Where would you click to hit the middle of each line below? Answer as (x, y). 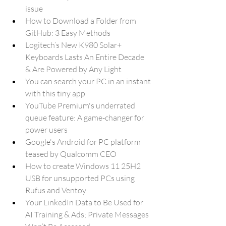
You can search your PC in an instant (89, 81)
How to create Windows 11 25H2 (84, 166)
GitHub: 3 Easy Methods (68, 33)
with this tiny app (55, 93)
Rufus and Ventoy (56, 190)
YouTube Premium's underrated (81, 105)
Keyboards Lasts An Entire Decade (86, 57)
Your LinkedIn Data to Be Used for (85, 202)
